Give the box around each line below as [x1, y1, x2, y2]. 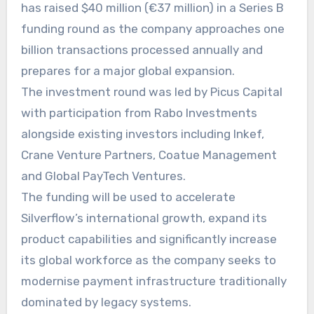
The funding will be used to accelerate [20, 189, 235, 204]
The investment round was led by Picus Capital [20, 84, 282, 99]
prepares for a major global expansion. [20, 63, 235, 78]
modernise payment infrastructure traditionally [20, 273, 287, 288]
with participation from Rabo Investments [20, 105, 257, 120]
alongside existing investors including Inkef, [20, 126, 264, 141]
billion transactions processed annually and [20, 42, 263, 57]
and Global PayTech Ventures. [20, 168, 186, 183]
